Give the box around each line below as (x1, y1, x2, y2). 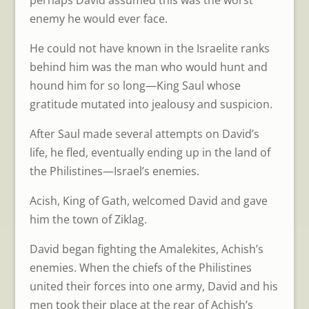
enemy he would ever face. (29, 11, 168, 27)
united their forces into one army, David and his (29, 279, 278, 295)
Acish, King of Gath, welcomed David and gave (29, 193, 268, 209)
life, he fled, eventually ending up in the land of (29, 145, 270, 161)
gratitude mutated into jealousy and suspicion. (29, 97, 272, 112)
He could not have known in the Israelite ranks (29, 41, 270, 57)
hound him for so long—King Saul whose (29, 78, 241, 94)
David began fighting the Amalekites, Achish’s (29, 241, 263, 257)
